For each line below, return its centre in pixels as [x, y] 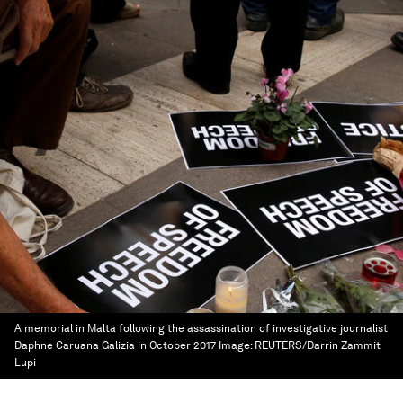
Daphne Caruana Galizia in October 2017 [115, 345]
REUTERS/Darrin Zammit [318, 345]
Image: [237, 345]
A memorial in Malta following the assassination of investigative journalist [201, 328]
